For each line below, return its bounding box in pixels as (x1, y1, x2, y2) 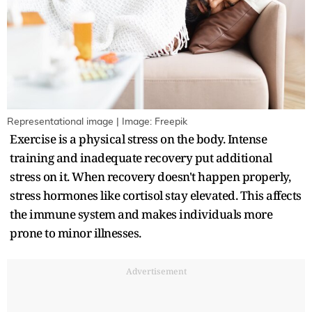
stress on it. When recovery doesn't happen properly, (10, 168, 290, 185)
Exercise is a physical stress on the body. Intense (10, 130, 267, 147)
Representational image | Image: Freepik (7, 116, 187, 127)
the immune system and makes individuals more (10, 205, 272, 222)
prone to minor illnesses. (10, 224, 141, 241)
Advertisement (125, 265, 187, 277)
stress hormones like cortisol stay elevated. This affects (10, 187, 302, 203)
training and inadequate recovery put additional (10, 149, 272, 166)
